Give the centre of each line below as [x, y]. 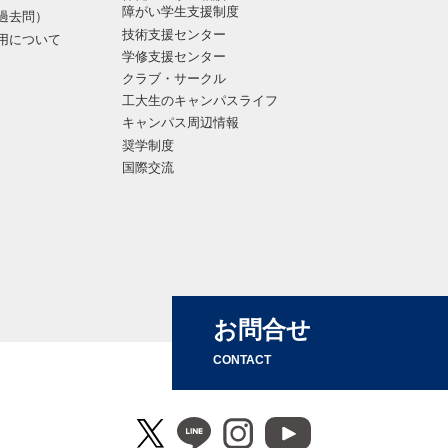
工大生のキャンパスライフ [199, 101]
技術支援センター [173, 34]
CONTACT [242, 360]
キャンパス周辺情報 [180, 123]
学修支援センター [173, 56]
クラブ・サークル [173, 79]
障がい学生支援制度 [180, 12]
